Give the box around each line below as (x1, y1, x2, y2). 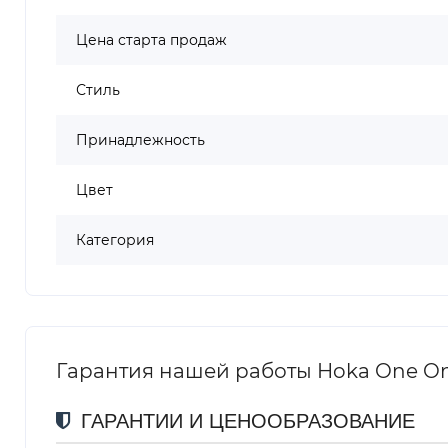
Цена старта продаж (76, 30, 227, 49)
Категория (76, 230, 154, 249)
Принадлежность (76, 130, 205, 149)
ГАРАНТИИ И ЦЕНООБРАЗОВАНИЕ (75, 409, 415, 432)
